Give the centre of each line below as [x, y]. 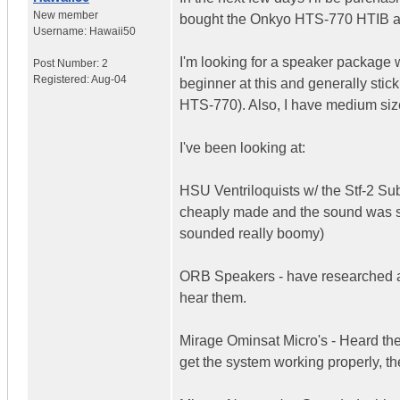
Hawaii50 [112, 31]
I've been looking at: [242, 147]
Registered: [62, 79]
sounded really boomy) [252, 233]
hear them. [213, 297]
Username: [61, 31]
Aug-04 [109, 79]
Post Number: [67, 63]
